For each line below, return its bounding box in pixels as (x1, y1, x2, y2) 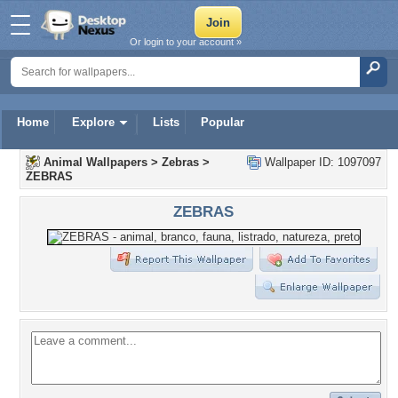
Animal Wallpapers (44, 155, 147, 169)
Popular (201, 115, 244, 129)
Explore (72, 115, 115, 129)
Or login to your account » (130, 36, 242, 47)
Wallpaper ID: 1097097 (261, 155, 381, 169)
